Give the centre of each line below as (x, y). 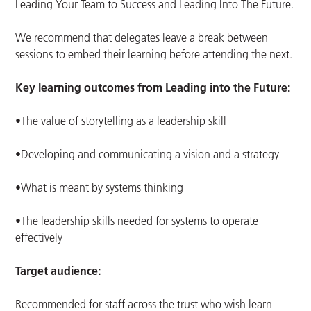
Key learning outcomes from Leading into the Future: (153, 88)
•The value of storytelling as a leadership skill (121, 121)
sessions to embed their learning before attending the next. (154, 54)
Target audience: (58, 271)
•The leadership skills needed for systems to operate (137, 221)
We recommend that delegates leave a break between (142, 38)
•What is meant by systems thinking (100, 188)
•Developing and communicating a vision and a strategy (148, 154)
